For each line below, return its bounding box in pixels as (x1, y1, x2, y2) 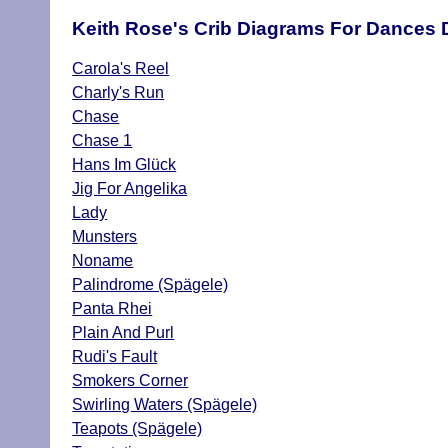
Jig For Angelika (72, 180, 188, 198)
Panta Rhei (72, 300, 153, 318)
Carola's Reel (72, 60, 170, 78)
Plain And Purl (72, 324, 175, 342)
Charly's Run (72, 84, 165, 102)
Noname (72, 252, 134, 270)
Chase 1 (72, 132, 133, 150)
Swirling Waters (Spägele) (72, 396, 258, 414)
